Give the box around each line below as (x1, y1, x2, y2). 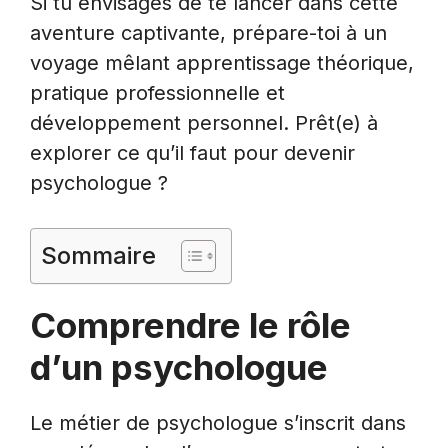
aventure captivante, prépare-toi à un (30, 20, 387, 45)
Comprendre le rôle (30, 303, 351, 346)
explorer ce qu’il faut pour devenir (30, 140, 355, 165)
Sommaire (41, 240, 156, 270)
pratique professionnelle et (30, 80, 285, 105)
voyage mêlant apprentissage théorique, (30, 50, 414, 75)
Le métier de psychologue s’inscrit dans (30, 410, 406, 435)
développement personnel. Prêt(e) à (30, 110, 378, 135)
